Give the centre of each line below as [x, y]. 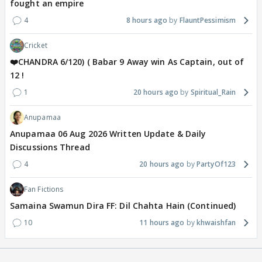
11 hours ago [162, 222]
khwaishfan [216, 222]
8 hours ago [147, 20]
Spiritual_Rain [213, 92]
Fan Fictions [44, 189]
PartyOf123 [216, 164]
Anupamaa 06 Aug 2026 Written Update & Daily [108, 133]
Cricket [36, 45]
